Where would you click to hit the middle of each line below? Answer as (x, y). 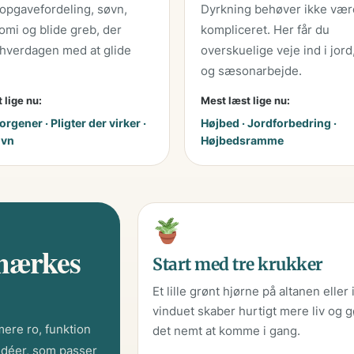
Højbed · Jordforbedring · (269, 123)
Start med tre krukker (238, 264)
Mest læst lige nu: (245, 101)
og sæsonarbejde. (251, 71)
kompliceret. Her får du (265, 30)
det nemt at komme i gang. (227, 330)
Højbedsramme (242, 141)
